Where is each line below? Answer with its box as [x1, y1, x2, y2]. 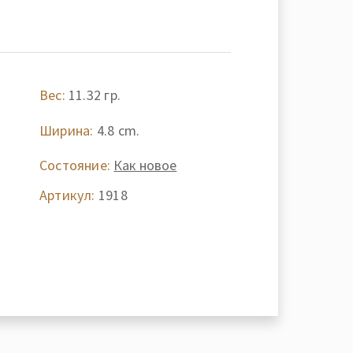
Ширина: [39, 121, 94, 139]
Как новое [113, 156, 177, 174]
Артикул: [39, 186, 95, 204]
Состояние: [39, 156, 111, 174]
